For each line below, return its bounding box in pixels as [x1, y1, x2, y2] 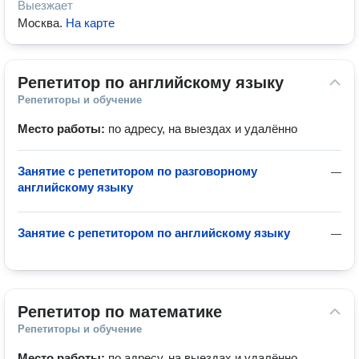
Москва [18, 16, 59, 30]
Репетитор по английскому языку [18, 74, 284, 91]
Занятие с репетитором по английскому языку [18, 226, 290, 240]
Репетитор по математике [18, 303, 222, 321]
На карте [66, 16, 115, 30]
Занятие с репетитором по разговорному [18, 164, 257, 178]
